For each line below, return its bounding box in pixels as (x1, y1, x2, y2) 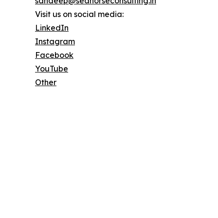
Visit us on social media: (35, 9, 124, 19)
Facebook (35, 50, 73, 60)
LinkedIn (35, 22, 69, 33)
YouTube (35, 63, 68, 73)
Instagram (35, 36, 75, 46)
